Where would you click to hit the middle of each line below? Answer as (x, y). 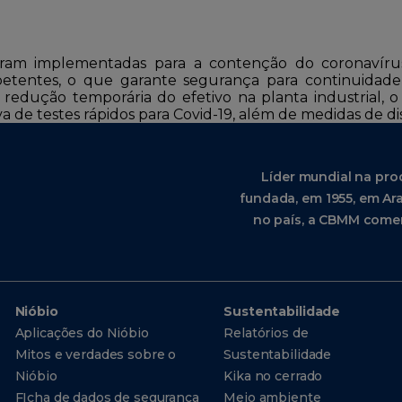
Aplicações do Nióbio (82, 333)
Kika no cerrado (273, 376)
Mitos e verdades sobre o (96, 354)
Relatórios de (266, 333)
